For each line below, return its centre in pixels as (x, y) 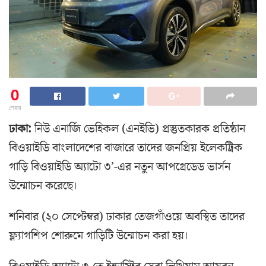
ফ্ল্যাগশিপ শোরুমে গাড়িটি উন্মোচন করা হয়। (99, 236)
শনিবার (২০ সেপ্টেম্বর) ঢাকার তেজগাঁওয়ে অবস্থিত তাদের (127, 217)
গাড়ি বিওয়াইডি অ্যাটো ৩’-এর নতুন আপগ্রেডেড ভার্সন (120, 167)
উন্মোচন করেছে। (43, 186)
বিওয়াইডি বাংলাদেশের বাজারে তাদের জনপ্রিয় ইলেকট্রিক (126, 148)
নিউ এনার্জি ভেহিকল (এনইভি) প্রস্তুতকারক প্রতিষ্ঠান (138, 129)
